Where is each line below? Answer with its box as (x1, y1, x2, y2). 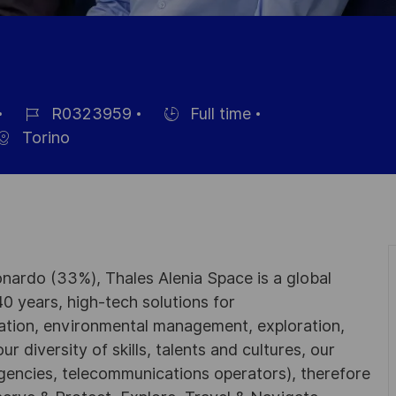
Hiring (145, 122, 189, 141)
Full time (186, 104, 251, 124)
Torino (18, 128, 70, 148)
